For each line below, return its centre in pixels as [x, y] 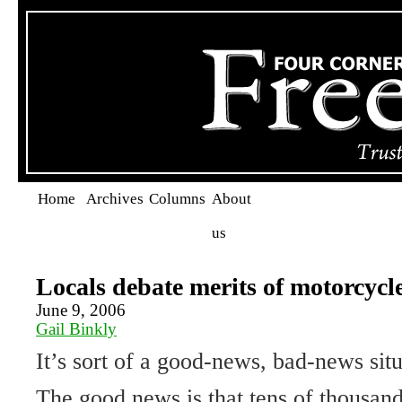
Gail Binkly [76, 329]
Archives [115, 199]
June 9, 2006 [81, 310]
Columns [177, 199]
